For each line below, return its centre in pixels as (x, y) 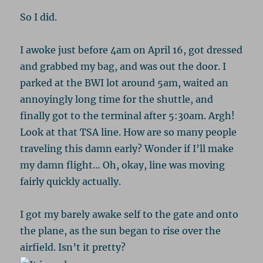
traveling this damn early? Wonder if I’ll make (127, 149)
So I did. (39, 17)
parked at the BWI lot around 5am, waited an (124, 83)
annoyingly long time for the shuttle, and (117, 100)
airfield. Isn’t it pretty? (73, 247)
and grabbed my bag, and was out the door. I (123, 67)
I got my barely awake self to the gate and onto (129, 215)
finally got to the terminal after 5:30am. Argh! (128, 116)
